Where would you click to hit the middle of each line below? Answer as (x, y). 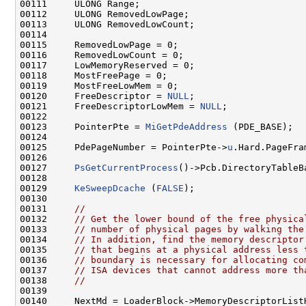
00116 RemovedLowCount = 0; (102, 55)
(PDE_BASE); (260, 126)
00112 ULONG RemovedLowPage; (105, 14)
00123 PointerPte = (83, 126)
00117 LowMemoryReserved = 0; (107, 65)
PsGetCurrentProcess (126, 167)
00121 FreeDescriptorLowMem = (110, 106)
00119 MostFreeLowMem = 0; (99, 85)
